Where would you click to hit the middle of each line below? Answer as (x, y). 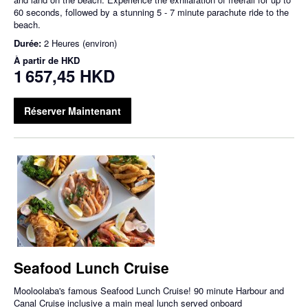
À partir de (37, 60)
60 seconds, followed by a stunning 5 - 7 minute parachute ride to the (151, 12)
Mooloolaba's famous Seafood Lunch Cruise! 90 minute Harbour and (149, 291)
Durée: (29, 43)
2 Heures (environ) (80, 43)
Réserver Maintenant (73, 111)
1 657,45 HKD (64, 76)
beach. (27, 24)
